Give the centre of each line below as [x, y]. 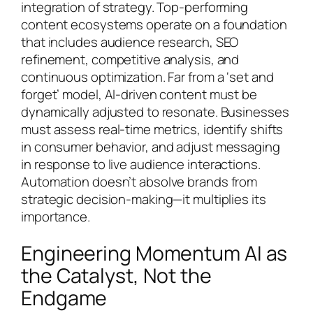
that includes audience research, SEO [130, 42]
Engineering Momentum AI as [154, 253]
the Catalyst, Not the [116, 275]
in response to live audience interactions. [141, 165]
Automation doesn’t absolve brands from [139, 182]
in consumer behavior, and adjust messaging [151, 147]
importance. [56, 217]
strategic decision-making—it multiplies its [144, 199]
